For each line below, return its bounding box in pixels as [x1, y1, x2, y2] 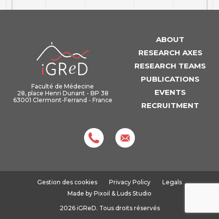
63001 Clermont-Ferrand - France [13, 96, 112, 104]
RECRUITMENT [141, 101, 199, 110]
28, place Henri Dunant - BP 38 [17, 89, 109, 97]
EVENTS [154, 88, 186, 97]
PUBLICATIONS [141, 74, 200, 84]
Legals [162, 178, 182, 186]
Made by [67, 190, 94, 197]
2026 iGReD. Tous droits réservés [59, 204, 160, 212]
